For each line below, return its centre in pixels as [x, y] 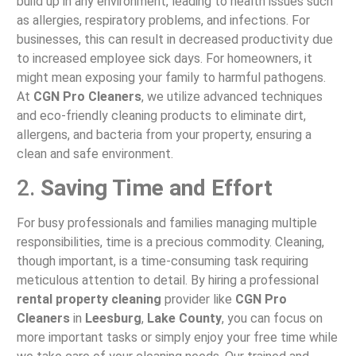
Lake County [184, 319]
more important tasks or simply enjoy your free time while [177, 338]
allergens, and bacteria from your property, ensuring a [164, 134]
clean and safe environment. [95, 153]
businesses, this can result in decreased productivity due [174, 39]
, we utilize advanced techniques [232, 96]
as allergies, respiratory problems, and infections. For [163, 20]
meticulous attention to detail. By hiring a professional [167, 281]
